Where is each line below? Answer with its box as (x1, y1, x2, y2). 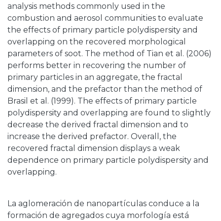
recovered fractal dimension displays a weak (7, 144, 180, 153)
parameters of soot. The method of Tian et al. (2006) (7, 49, 212, 59)
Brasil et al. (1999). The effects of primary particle (7, 96, 197, 106)
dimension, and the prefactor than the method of (7, 84, 202, 94)
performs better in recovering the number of (7, 61, 186, 71)
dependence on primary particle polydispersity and (7, 155, 209, 165)
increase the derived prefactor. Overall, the (7, 132, 177, 142)
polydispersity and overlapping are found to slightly (7, 108, 211, 118)
